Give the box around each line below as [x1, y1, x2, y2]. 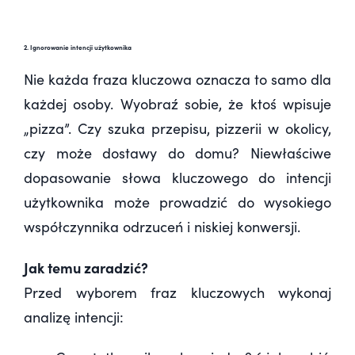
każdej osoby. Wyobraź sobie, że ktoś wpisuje [24, 94, 331, 114]
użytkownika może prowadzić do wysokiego [24, 193, 331, 212]
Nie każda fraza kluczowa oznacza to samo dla [24, 70, 331, 90]
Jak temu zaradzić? [24, 258, 148, 278]
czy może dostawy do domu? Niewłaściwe [24, 143, 331, 163]
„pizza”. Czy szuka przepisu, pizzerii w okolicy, [24, 119, 331, 139]
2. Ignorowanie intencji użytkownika [24, 43, 133, 52]
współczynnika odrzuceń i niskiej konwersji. [24, 217, 300, 237]
